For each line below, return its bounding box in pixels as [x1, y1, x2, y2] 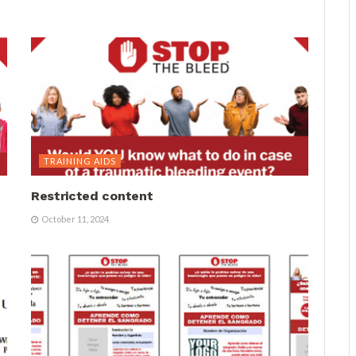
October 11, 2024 [40, 214, 109, 225]
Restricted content [31, 188, 153, 204]
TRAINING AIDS [44, 156, 116, 167]
